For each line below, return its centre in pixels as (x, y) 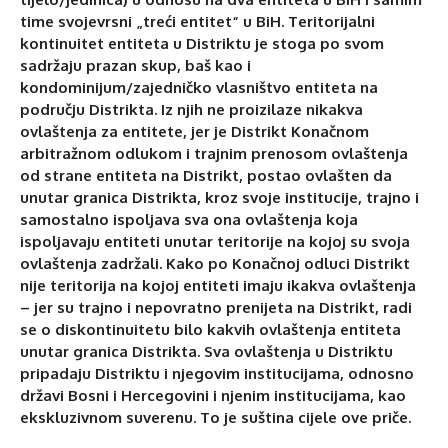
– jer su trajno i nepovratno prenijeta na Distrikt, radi (216, 307)
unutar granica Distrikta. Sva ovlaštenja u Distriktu (206, 351)
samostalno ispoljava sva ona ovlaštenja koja (189, 219)
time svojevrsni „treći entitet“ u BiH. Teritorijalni (197, 21)
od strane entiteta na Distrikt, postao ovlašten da (206, 175)
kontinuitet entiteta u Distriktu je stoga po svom (202, 43)
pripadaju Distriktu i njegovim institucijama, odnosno (217, 373)
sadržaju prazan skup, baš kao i (135, 65)
